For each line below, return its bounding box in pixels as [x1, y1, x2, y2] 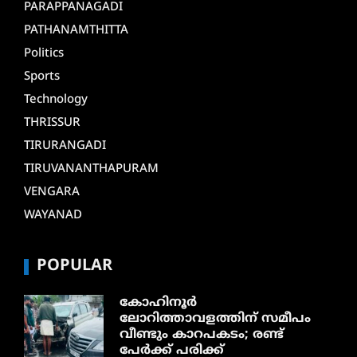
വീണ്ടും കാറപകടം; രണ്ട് [120, 326, 284, 343]
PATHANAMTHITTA [24, 22, 128, 38]
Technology [24, 92, 88, 108]
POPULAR [37, 256, 112, 277]
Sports [24, 69, 60, 84]
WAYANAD [24, 207, 82, 223]
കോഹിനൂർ [120, 294, 197, 311]
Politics [24, 45, 64, 61]
